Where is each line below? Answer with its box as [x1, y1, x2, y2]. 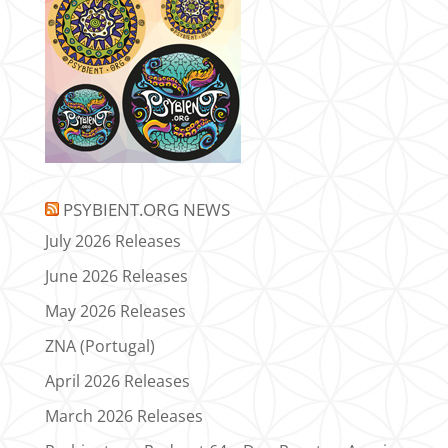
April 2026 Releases [44, 370, 190, 393]
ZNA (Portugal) [44, 335, 155, 358]
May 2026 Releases [44, 300, 186, 323]
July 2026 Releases [44, 230, 181, 253]
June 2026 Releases [44, 265, 188, 288]
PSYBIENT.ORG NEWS [62, 198, 230, 222]
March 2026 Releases [44, 405, 203, 428]
